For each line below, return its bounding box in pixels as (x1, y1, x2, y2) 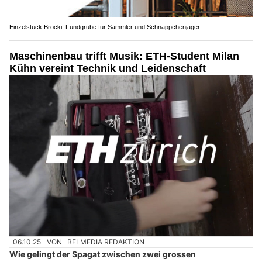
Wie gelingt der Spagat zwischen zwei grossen (9, 249, 196, 260)
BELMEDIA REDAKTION (67, 237, 145, 247)
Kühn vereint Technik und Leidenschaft (9, 63, 206, 75)
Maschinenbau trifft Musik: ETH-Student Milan (9, 50, 239, 63)
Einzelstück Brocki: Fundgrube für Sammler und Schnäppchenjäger (9, 23, 200, 31)
